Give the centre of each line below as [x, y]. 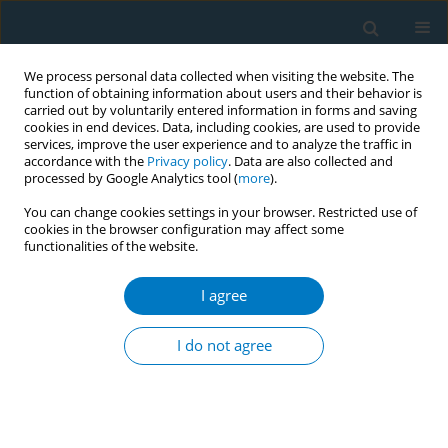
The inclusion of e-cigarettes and [152, 344]
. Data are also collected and [310, 161]
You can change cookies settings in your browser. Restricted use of [220, 212]
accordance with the [85, 161]
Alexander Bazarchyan [250, 257]
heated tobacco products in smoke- [164, 368]
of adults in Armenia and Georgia [154, 416]
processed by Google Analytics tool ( [131, 178]
